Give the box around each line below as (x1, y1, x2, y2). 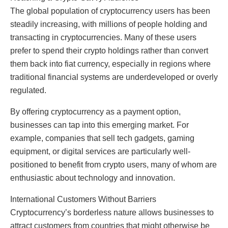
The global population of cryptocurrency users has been (10, 6, 210, 15)
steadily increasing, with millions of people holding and (10, 19, 207, 28)
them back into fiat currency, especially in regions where (10, 59, 211, 68)
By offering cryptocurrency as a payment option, (10, 107, 181, 116)
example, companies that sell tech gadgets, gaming (10, 133, 194, 142)
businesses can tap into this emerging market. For (10, 120, 189, 129)
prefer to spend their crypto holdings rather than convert (10, 46, 208, 55)
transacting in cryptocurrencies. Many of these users (10, 33, 196, 42)
